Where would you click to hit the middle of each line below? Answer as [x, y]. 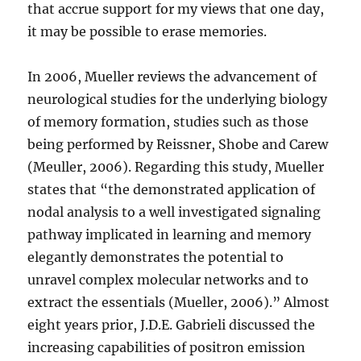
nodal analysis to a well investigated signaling [174, 212]
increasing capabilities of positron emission [167, 348]
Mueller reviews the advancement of [199, 77]
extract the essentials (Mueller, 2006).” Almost [179, 303]
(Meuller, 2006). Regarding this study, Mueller [176, 167]
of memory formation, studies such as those [168, 122]
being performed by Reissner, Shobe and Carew [178, 145]
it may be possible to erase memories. [147, 32]
